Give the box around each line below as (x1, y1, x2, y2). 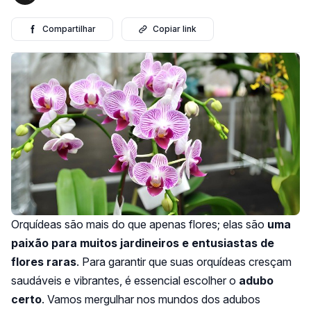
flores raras (11, 254, 76, 269)
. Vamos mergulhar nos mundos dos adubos (42, 292, 260, 306)
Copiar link (153, 24, 196, 34)
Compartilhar (42, 24, 96, 34)
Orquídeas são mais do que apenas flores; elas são (11, 217, 267, 231)
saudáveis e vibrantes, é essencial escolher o (11, 273, 239, 287)
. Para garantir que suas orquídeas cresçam (76, 254, 292, 269)
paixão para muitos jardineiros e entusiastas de (11, 235, 274, 250)
